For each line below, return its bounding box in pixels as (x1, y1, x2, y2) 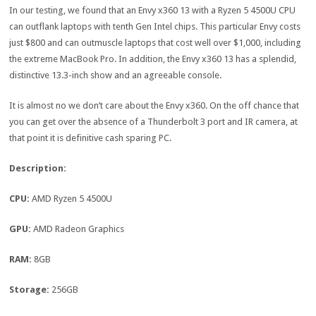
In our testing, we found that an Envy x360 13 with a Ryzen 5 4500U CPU (9, 5, 296, 16)
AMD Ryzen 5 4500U (32, 193, 113, 205)
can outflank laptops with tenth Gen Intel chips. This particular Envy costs (9, 21, 301, 32)
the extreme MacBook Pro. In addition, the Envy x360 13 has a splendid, (9, 54, 297, 65)
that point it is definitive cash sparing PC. (9, 133, 172, 144)
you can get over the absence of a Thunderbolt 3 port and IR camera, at (9, 116, 298, 128)
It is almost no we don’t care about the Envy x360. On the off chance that (9, 100, 300, 111)
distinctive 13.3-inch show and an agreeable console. (9, 70, 222, 81)
